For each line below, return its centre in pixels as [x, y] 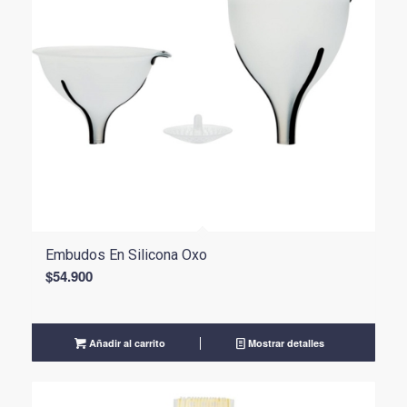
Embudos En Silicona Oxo [126, 254]
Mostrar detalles [284, 342]
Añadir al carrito [126, 342]
